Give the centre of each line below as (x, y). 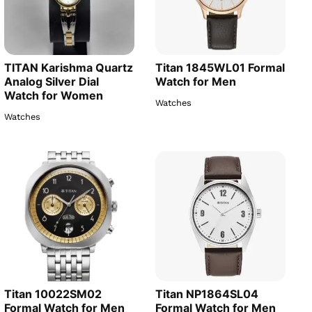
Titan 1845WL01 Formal (220, 68)
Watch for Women (54, 95)
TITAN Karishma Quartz (69, 68)
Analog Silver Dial (52, 81)
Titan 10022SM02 (53, 294)
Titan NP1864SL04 (207, 294)
